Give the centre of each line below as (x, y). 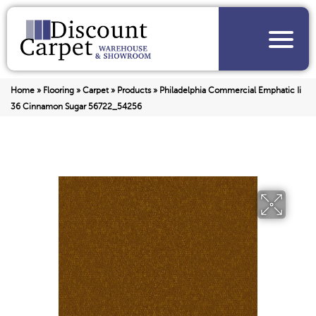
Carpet (96, 91)
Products (134, 91)
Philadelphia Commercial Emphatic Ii (230, 91)
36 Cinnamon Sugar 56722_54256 (76, 107)
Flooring (59, 91)
